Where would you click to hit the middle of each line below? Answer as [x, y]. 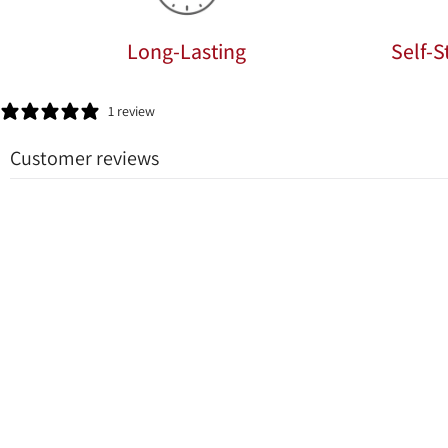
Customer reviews [84, 157]
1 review [131, 110]
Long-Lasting [187, 50]
